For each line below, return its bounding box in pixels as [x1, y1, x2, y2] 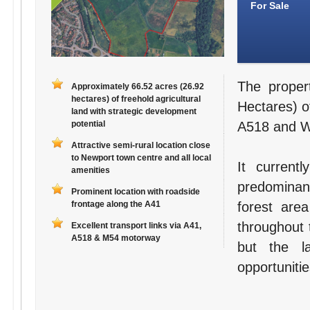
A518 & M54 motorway [71, 233, 161, 244]
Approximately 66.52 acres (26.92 [71, 82, 204, 92]
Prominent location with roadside [71, 187, 200, 197]
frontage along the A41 [71, 199, 161, 210]
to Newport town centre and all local [71, 153, 211, 163]
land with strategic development [71, 107, 197, 117]
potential [71, 119, 105, 129]
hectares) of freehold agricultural [71, 94, 201, 104]
